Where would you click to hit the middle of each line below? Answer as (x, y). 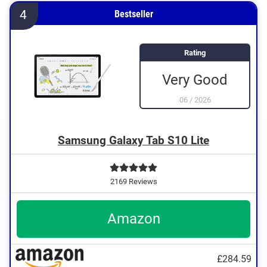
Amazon (133, 219)
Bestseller (133, 14)
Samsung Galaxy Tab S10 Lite (133, 140)
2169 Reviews (133, 181)
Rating (195, 52)
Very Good (195, 80)
